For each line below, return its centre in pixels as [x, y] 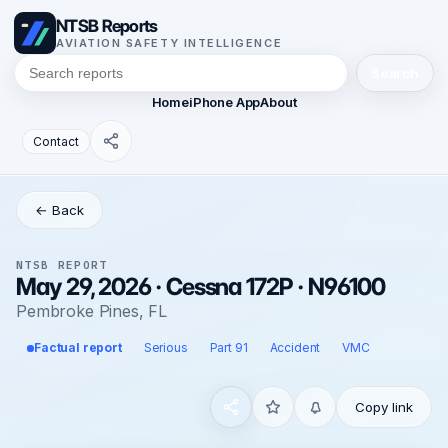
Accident [295, 347]
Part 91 [228, 347]
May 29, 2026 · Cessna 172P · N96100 [201, 286]
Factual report [78, 347]
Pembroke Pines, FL [92, 311]
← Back [59, 210]
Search [394, 73]
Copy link [384, 407]
